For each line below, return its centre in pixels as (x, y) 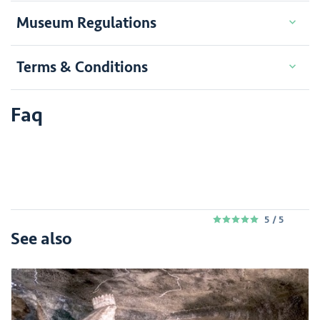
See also (41, 239)
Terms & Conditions (82, 67)
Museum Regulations (86, 23)
